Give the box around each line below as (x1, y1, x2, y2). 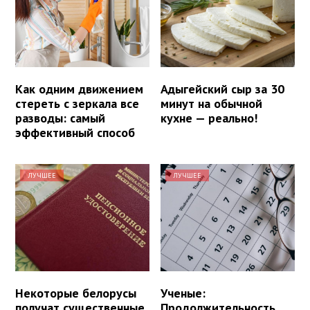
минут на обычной (161, 95, 263, 112)
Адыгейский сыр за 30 (161, 81, 285, 98)
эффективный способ (15, 125, 135, 141)
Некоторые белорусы (15, 285, 136, 302)
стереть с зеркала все (15, 95, 139, 112)
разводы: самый (15, 110, 105, 127)
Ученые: (161, 285, 206, 302)
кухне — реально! (161, 110, 258, 127)
